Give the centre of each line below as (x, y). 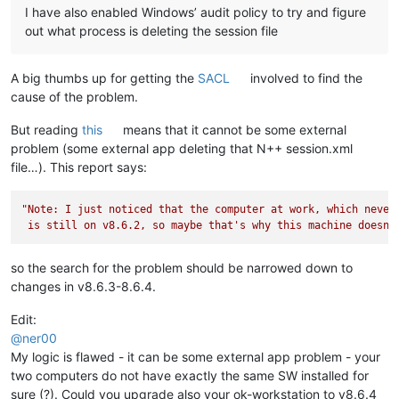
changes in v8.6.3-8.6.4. (83, 287)
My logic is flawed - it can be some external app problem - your (195, 357)
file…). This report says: (79, 167)
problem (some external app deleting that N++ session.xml (182, 148)
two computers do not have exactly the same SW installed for (190, 376)
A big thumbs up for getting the (104, 77)
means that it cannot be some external (233, 129)
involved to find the (305, 77)
